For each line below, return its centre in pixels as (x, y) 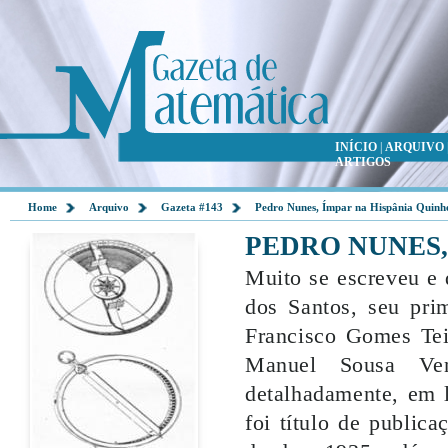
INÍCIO (356, 147)
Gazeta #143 (192, 207)
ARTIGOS (363, 162)
